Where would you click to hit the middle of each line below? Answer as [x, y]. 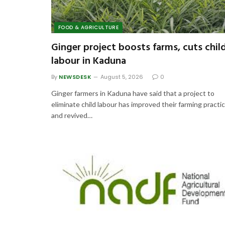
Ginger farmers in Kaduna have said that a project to [133, 93]
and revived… [72, 115]
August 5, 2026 [122, 77]
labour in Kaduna [89, 61]
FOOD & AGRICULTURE [89, 27]
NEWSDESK [75, 77]
